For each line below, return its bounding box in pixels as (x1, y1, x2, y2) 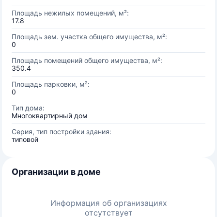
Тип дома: (12, 104, 45, 112)
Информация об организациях (50, 198, 167, 208)
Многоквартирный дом (12, 111, 88, 120)
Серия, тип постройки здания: (12, 127, 111, 136)
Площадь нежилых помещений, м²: (12, 9, 129, 17)
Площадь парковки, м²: (12, 80, 90, 88)
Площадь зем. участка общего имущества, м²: (12, 32, 167, 41)
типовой (12, 135, 38, 143)
